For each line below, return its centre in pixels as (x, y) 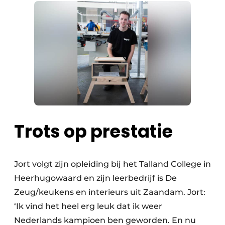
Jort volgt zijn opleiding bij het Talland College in (113, 164)
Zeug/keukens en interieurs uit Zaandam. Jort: (110, 192)
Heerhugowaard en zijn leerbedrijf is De (95, 178)
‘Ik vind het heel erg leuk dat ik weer (88, 206)
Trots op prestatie (93, 132)
